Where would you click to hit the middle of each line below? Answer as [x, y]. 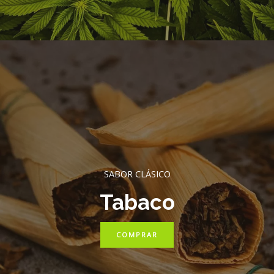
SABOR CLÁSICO [137, 174]
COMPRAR [137, 235]
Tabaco [137, 202]
